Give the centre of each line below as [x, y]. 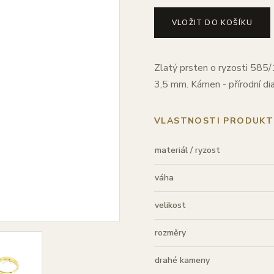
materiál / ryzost [187, 150]
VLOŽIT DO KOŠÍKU [213, 23]
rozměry [170, 233]
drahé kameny [182, 260]
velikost [170, 205]
